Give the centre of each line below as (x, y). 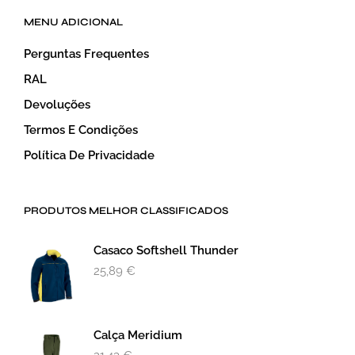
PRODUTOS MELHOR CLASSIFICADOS (126, 211)
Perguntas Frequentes (86, 54)
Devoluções (57, 105)
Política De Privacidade (89, 156)
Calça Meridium (138, 336)
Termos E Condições (81, 130)
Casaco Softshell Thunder (166, 251)
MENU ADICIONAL (73, 23)
